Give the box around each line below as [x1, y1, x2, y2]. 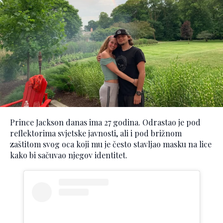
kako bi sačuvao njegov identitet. [10, 149, 127, 160]
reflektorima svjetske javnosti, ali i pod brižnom [10, 127, 182, 138]
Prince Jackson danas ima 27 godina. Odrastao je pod [10, 116, 201, 127]
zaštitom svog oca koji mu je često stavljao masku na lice [10, 138, 212, 149]
